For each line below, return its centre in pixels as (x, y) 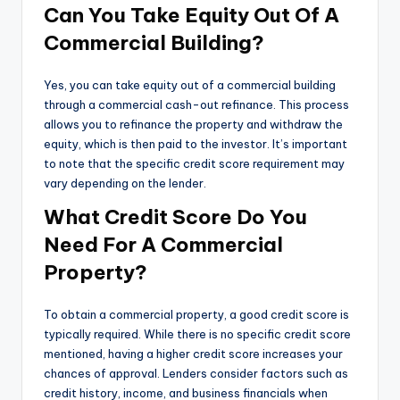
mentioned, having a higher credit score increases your (193, 354)
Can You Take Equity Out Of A (192, 16)
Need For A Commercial (163, 245)
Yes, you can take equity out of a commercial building (190, 85)
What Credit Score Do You (175, 217)
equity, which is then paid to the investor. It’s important (196, 144)
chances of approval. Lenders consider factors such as (196, 374)
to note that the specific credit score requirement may (194, 164)
